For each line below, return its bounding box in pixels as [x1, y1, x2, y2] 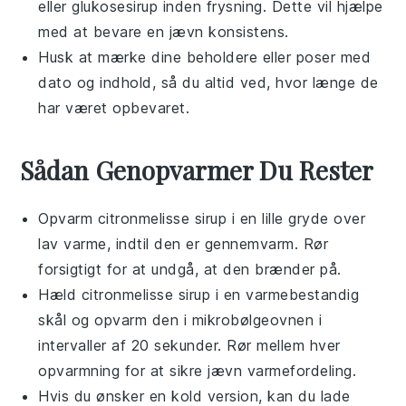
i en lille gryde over [227, 208, 366, 227]
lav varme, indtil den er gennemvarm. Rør [38, 234, 329, 253]
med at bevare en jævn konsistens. [38, 22, 289, 41]
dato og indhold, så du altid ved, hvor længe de [38, 72, 379, 92]
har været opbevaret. [38, 98, 190, 117]
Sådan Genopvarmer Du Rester [20, 152, 374, 187]
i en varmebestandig [210, 285, 360, 304]
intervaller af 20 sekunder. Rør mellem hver [38, 335, 341, 354]
